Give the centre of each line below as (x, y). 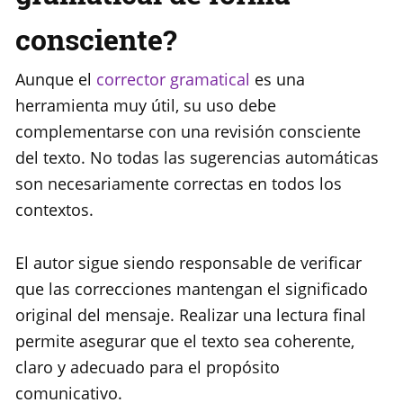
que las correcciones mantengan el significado (192, 289)
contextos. (54, 210)
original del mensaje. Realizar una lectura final (191, 315)
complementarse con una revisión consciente (188, 132)
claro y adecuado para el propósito (148, 367)
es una (278, 80)
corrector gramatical (173, 80)
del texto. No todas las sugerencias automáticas (197, 158)
